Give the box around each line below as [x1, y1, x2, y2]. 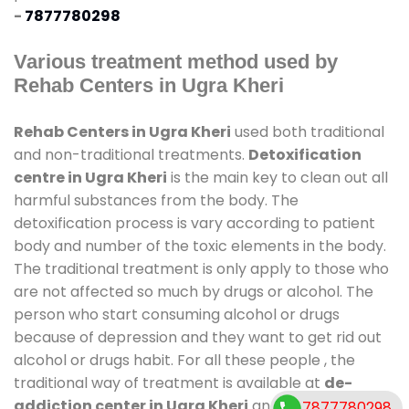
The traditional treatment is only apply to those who [14, 257, 389, 279]
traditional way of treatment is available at [14, 372, 324, 393]
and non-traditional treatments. [14, 143, 248, 165]
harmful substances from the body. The [14, 189, 299, 211]
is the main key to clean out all [167, 166, 388, 188]
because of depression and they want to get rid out [14, 326, 382, 348]
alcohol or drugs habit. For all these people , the [14, 349, 355, 371]
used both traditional [231, 121, 384, 142]
